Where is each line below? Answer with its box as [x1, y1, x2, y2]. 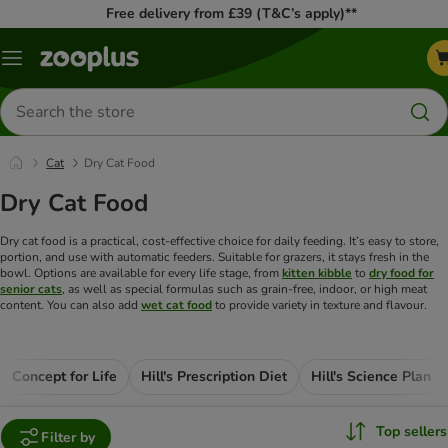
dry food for [369, 265, 434, 282]
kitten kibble [282, 265, 352, 282]
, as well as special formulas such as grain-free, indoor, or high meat [62, 281, 427, 298]
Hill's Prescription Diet [141, 367, 287, 387]
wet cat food [141, 297, 212, 314]
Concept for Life [12, 367, 117, 387]
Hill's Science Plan [311, 367, 431, 387]
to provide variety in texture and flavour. [212, 297, 427, 314]
